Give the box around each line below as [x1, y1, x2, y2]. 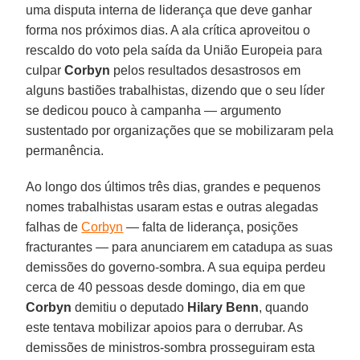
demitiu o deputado [72, 300, 188, 314]
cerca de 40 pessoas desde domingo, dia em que [26, 280, 306, 294]
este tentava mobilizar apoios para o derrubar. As [26, 320, 304, 334]
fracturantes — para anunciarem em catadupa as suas [26, 239, 333, 254]
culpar [26, 63, 65, 77]
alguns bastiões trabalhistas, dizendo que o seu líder [26, 83, 325, 97]
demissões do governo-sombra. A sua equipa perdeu [26, 260, 326, 274]
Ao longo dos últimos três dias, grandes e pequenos [26, 179, 321, 194]
